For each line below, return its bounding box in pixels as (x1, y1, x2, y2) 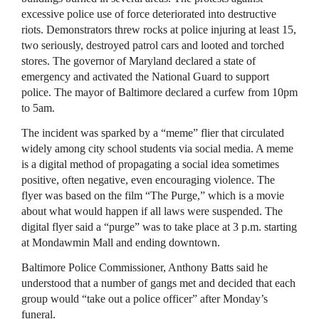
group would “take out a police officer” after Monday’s (21, 293, 268, 305)
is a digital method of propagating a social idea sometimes (21, 158, 279, 170)
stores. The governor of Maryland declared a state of (21, 55, 256, 67)
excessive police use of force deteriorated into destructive (21, 8, 276, 20)
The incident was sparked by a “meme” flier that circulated (21, 127, 284, 139)
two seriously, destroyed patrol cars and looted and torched (21, 39, 284, 51)
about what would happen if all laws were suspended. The (21, 205, 283, 217)
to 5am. (21, 102, 55, 114)
